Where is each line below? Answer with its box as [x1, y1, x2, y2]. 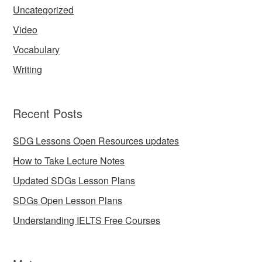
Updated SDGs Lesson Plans [13, 174, 136, 188]
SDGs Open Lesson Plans [13, 194, 123, 208]
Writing [13, 63, 43, 77]
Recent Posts [13, 105, 83, 122]
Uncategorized [13, 3, 74, 17]
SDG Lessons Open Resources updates [13, 134, 180, 148]
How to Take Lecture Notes [13, 154, 125, 168]
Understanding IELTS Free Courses [13, 213, 161, 227]
